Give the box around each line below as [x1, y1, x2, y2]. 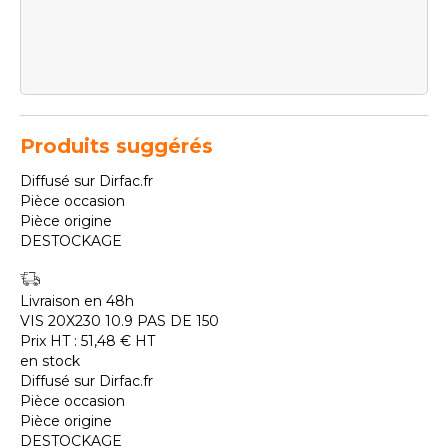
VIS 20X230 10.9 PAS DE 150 [20, 312, 219, 331]
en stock [20, 352, 80, 371]
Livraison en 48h [20, 292, 134, 311]
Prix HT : [20, 332, 81, 351]
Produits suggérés [20, 134, 213, 159]
